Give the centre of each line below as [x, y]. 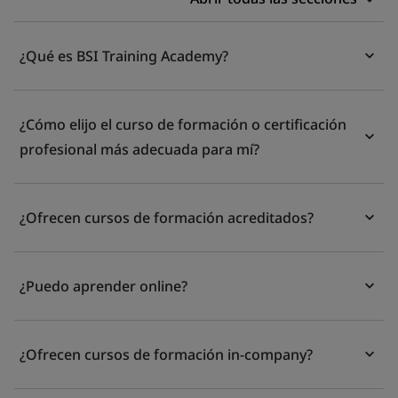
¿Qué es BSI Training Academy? [124, 56]
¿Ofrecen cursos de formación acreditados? [167, 217]
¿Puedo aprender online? [103, 286]
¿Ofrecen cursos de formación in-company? [166, 354]
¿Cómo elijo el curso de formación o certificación [183, 124]
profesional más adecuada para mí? [139, 149]
